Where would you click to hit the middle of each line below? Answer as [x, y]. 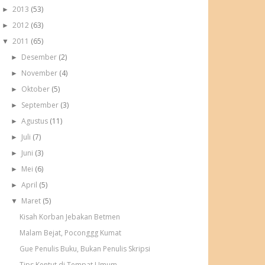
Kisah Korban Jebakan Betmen [70, 217]
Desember [40, 57]
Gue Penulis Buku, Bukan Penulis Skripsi [85, 249]
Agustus [35, 121]
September [41, 105]
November [40, 73]
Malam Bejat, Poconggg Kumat [71, 233]
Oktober [36, 89]
